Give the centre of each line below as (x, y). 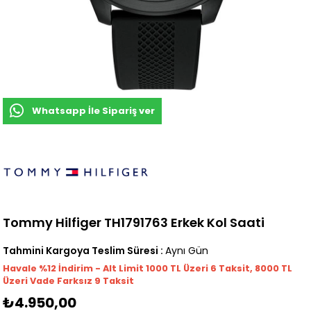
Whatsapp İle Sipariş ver (94, 111)
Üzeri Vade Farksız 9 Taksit (69, 280)
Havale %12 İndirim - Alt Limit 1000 (87, 268)
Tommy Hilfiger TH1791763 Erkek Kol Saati (134, 222)
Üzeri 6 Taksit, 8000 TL (238, 268)
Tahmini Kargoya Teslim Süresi (81, 250)
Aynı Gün (187, 250)
